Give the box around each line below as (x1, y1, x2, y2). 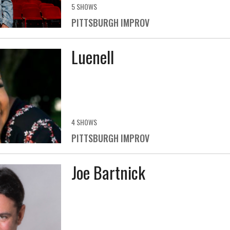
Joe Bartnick (71, 160, 145, 184)
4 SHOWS (71, 116, 97, 127)
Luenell (71, 45, 114, 69)
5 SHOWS (71, 1, 97, 12)
